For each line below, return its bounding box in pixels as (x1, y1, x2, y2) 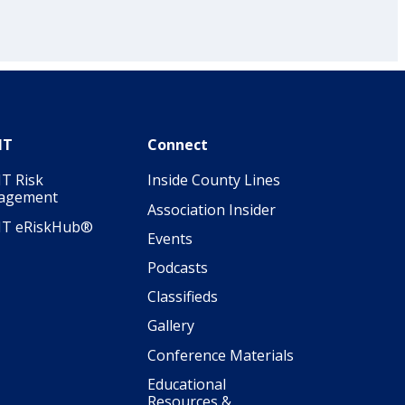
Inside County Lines (147, 170, 280, 191)
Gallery (147, 316, 194, 336)
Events (147, 228, 193, 249)
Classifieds (147, 287, 218, 307)
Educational (147, 373, 226, 394)
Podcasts (147, 257, 208, 278)
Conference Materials (147, 344, 294, 365)
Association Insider (147, 199, 276, 220)
